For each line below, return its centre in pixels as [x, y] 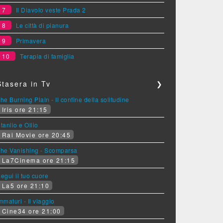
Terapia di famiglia [47, 56]
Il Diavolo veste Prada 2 [51, 10]
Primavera [31, 41]
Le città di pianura [42, 25]
